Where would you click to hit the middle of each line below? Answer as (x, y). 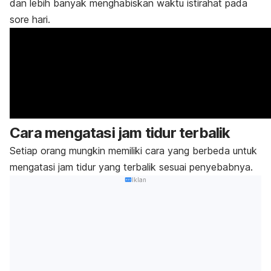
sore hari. (30, 19)
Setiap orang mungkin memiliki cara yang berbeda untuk (133, 150)
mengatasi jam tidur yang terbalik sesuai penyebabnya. (131, 167)
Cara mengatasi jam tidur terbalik (120, 132)
